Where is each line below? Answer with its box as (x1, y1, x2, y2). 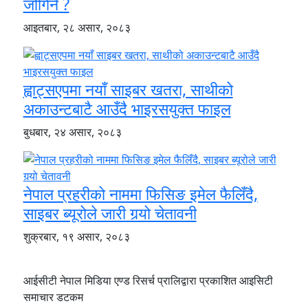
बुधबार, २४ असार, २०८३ (23, 124, 122, 140)
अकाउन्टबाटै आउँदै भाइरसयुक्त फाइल (23, 97, 231, 120)
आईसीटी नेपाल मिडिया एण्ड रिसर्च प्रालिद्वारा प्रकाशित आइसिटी (23, 272, 273, 288)
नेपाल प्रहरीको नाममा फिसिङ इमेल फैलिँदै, (23, 182, 258, 205)
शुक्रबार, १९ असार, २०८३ (23, 228, 130, 244)
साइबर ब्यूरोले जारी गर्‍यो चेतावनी (23, 201, 197, 224)
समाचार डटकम (23, 289, 83, 305)
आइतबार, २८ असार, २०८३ (23, 19, 131, 35)
